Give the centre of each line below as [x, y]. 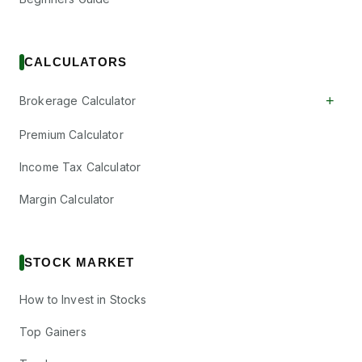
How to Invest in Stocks [83, 300]
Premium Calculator [72, 135]
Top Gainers [53, 332]
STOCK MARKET [80, 263]
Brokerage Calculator [78, 101]
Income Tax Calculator [80, 167]
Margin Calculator [67, 200]
